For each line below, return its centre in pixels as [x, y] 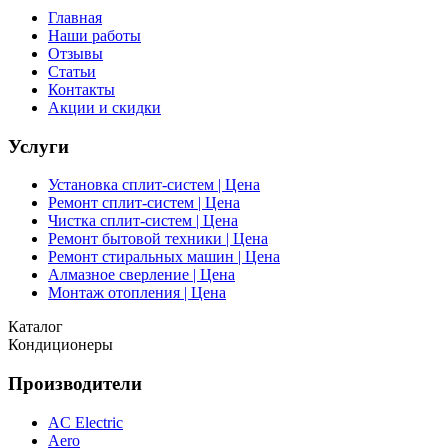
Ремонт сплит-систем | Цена [144, 203]
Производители [75, 384]
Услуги [38, 146]
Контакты [81, 89]
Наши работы [94, 35]
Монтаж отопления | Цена [137, 293]
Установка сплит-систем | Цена [154, 185]
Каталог [35, 327]
